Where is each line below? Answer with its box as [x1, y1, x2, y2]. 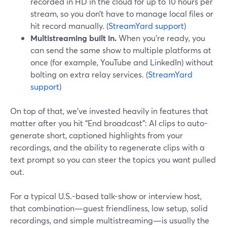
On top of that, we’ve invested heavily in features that [10, 105, 208, 116]
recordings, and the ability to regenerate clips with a [10, 142, 205, 153]
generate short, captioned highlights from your [10, 130, 183, 140]
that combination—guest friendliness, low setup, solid [10, 203, 208, 213]
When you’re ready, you [117, 32, 205, 43]
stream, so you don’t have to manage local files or [30, 8, 213, 19]
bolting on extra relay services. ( [30, 69, 148, 80]
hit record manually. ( [30, 20, 108, 31]
